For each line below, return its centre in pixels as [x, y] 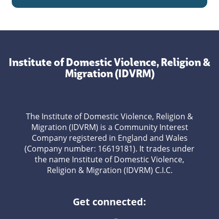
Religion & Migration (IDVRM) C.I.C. [109, 170]
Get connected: [109, 202]
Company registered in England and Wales [109, 138]
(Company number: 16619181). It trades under [109, 149]
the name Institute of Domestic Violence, [109, 160]
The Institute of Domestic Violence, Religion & [109, 117]
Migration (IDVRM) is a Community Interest [109, 127]
